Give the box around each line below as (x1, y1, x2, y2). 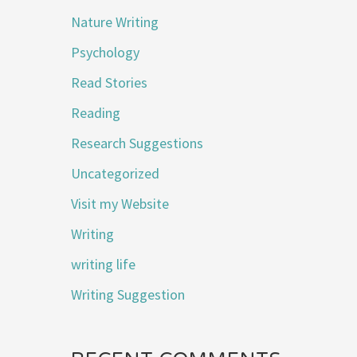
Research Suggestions (71, 134, 204, 153)
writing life (71, 255, 136, 274)
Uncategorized (71, 164, 160, 183)
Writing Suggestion (71, 285, 186, 304)
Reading (71, 104, 121, 123)
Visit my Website (71, 194, 170, 214)
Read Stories (71, 73, 148, 92)
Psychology (71, 43, 140, 62)
